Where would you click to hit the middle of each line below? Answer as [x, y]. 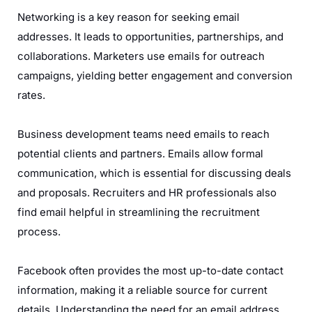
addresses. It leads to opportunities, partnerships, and [150, 37]
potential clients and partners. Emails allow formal [140, 154]
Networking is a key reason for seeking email [128, 17]
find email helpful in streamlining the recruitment [139, 212]
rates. [31, 95]
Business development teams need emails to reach [143, 134]
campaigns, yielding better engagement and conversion [155, 76]
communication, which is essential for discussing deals [154, 173]
